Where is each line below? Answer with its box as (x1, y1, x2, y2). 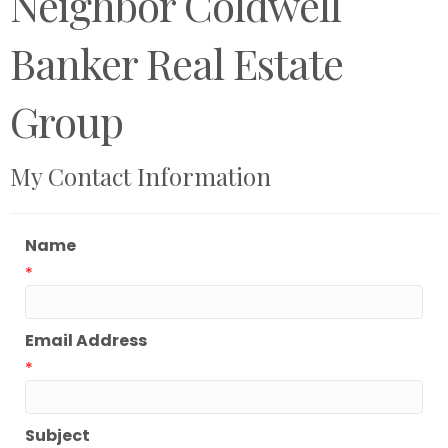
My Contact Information (10, 160, 271, 193)
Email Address (25, 329, 147, 353)
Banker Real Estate (10, 35, 343, 92)
